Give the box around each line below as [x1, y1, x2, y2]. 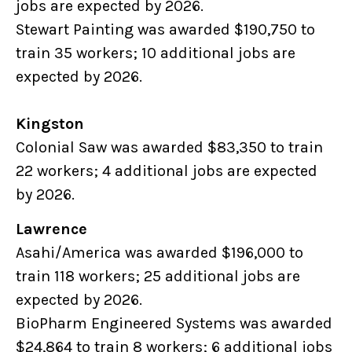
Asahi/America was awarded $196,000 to [16, 244, 303, 262]
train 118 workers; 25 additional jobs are [16, 267, 300, 286]
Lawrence [16, 220, 93, 239]
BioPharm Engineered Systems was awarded [16, 314, 332, 333]
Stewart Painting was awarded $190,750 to [16, 20, 315, 39]
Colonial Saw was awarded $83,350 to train [16, 138, 323, 157]
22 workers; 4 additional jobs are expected [16, 162, 317, 181]
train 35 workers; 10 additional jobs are [16, 44, 295, 63]
